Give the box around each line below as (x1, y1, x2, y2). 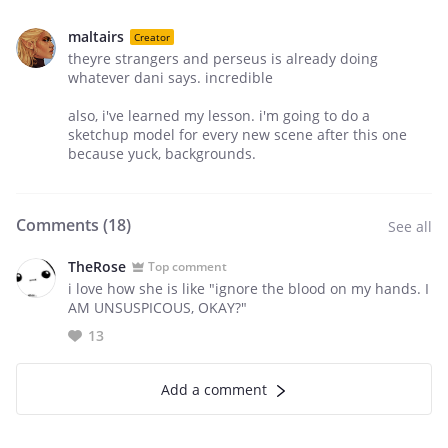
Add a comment (161, 380, 267, 399)
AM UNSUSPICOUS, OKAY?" (68, 298, 247, 317)
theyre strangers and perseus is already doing (68, 49, 378, 68)
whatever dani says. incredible (68, 68, 273, 87)
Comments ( (16, 214, 108, 236)
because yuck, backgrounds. (68, 144, 256, 163)
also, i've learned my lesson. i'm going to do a (68, 106, 370, 125)
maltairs (68, 27, 124, 46)
